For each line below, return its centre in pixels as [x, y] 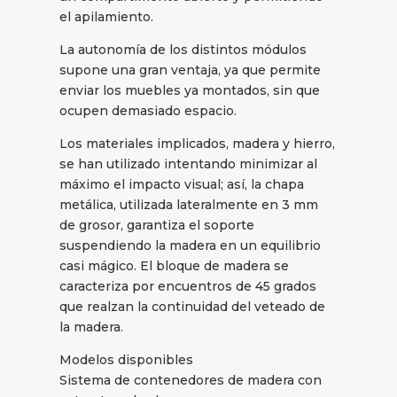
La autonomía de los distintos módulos [183, 50]
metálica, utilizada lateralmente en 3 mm [189, 205]
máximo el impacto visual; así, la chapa [182, 185]
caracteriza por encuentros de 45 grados [188, 287]
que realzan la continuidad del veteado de [193, 307]
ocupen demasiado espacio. [148, 111]
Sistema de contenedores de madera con [191, 381]
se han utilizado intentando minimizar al [189, 164]
